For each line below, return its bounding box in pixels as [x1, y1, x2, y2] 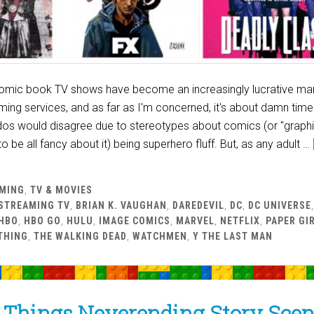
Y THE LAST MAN [193, 230, 273, 242]
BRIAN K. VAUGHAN [76, 199, 167, 211]
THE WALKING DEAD [34, 230, 127, 242]
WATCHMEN [132, 230, 187, 242]
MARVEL [176, 214, 214, 226]
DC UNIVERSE [248, 199, 311, 211]
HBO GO [24, 214, 61, 226]
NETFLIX [220, 214, 260, 226]
